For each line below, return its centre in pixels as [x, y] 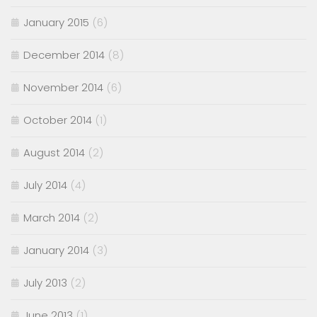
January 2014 [56, 250]
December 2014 [64, 55]
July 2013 [45, 283]
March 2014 [52, 218]
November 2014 [63, 88]
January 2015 [56, 23]
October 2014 [58, 120]
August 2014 [54, 153]
